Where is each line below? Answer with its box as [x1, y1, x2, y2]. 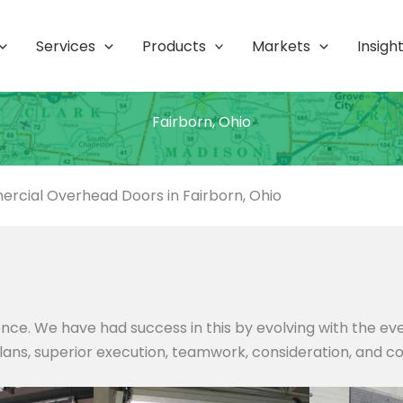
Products [141, 35, 206, 57]
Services [36, 35, 96, 57]
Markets [252, 35, 311, 57]
